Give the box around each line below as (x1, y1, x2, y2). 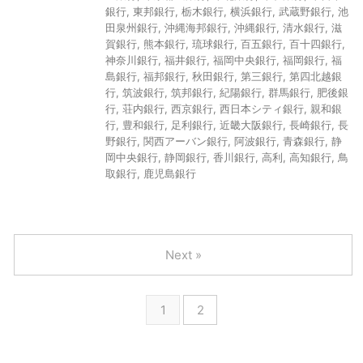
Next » (164, 247, 202, 263)
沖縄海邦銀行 (164, 21, 228, 34)
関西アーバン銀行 (143, 135, 228, 147)
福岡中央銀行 (213, 53, 276, 66)
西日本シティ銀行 (220, 102, 304, 115)
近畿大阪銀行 (220, 118, 283, 131)
